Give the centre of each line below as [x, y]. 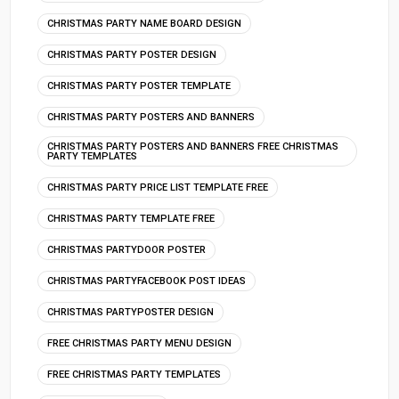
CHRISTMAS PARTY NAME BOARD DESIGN [145, 24]
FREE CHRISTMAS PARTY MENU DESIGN [140, 344]
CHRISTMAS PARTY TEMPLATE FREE [131, 219]
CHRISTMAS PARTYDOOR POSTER [127, 250]
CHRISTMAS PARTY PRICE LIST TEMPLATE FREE [158, 188]
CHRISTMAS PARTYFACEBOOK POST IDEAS [147, 281]
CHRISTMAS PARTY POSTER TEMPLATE [139, 86]
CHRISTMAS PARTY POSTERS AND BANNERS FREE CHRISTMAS [193, 147]
